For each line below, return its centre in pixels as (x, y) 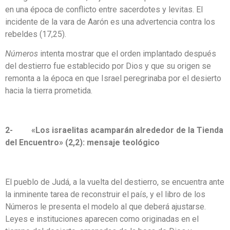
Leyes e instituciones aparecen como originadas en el (102, 219)
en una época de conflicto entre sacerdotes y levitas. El (104, 9)
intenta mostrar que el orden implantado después (127, 54)
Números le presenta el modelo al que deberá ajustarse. (106, 206)
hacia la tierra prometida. (49, 91)
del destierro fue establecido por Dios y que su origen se (108, 66)
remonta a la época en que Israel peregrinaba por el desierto (113, 79)
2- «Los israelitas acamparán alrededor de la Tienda (114, 130)
